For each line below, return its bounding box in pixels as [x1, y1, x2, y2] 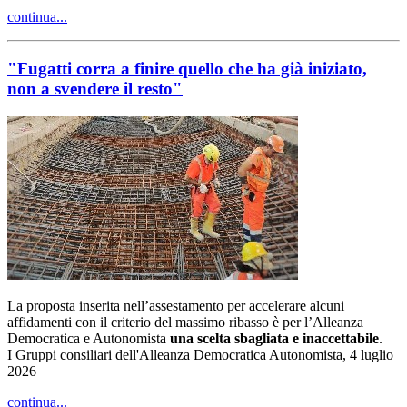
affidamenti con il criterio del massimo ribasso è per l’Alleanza [7, 313, 363, 330]
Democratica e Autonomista [7, 330, 170, 346]
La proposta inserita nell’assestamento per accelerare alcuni [7, 297, 344, 313]
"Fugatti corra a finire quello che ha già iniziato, [7, 58, 367, 78]
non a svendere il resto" [7, 78, 183, 98]
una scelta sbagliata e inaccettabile [170, 330, 379, 346]
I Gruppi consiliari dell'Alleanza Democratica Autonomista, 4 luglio [7, 346, 393, 362]
